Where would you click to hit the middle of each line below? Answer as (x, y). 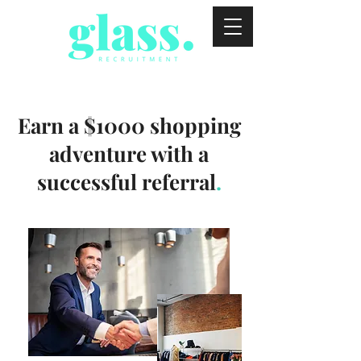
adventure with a (129, 154)
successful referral (126, 182)
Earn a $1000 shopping (129, 125)
